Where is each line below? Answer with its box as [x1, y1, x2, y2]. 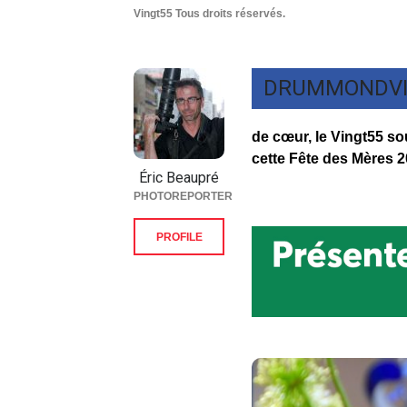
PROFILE [155, 231, 203, 244]
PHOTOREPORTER [134, 190, 233, 203]
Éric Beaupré [139, 169, 219, 187]
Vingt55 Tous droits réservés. [134, 7, 285, 21]
